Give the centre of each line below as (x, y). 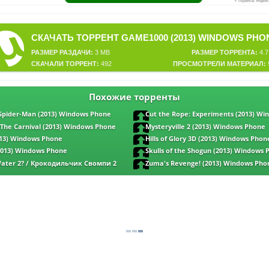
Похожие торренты (134, 97)
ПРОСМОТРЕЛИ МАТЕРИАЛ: (219, 64)
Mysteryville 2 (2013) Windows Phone (206, 126)
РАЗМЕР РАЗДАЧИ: (62, 52)
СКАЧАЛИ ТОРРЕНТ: (65, 64)
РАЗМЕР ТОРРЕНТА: (224, 52)
